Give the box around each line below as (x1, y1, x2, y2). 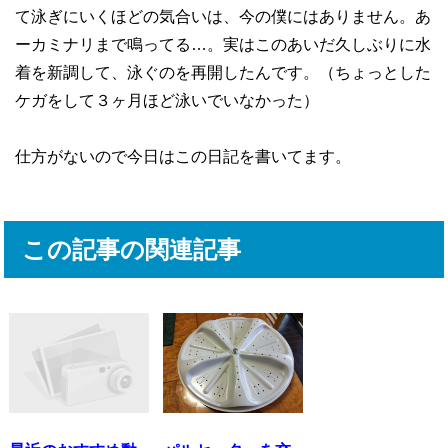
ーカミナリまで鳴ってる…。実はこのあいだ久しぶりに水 (15, 36, 431, 53)
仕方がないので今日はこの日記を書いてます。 (15, 148, 351, 165)
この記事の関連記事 (22, 236, 242, 263)
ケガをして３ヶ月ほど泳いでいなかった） (15, 92, 319, 109)
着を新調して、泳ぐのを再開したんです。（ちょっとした (15, 64, 431, 81)
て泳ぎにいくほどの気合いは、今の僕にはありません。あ (15, 8, 431, 25)
